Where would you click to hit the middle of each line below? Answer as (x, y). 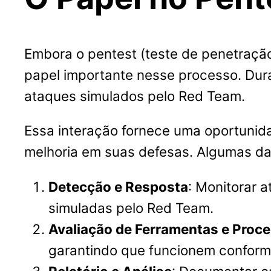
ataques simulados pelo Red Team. (135, 96)
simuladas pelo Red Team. (131, 207)
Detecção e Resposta (118, 186)
